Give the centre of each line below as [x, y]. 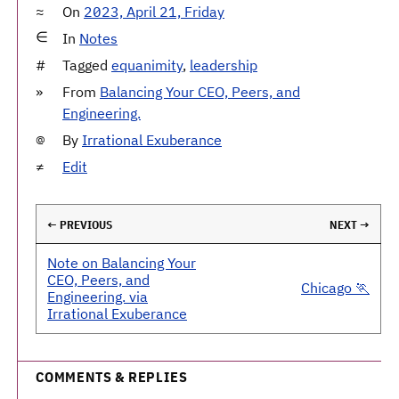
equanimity [147, 65]
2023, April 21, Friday [154, 11]
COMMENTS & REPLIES [112, 376]
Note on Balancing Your [122, 262]
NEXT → [350, 224]
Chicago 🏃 [335, 287]
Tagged [87, 65]
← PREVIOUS [80, 224]
